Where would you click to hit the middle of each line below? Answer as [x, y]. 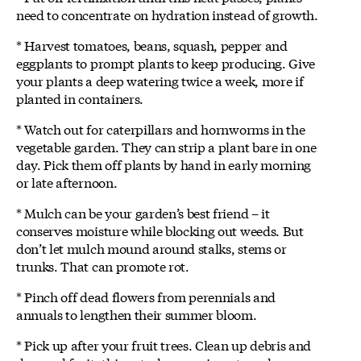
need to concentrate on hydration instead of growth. [167, 15]
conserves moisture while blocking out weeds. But [160, 230]
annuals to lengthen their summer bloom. [137, 314]
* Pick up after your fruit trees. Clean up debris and [164, 345]
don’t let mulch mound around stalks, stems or [151, 248]
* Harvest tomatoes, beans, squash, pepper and [152, 45]
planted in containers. [80, 98]
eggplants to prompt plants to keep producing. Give [166, 63]
